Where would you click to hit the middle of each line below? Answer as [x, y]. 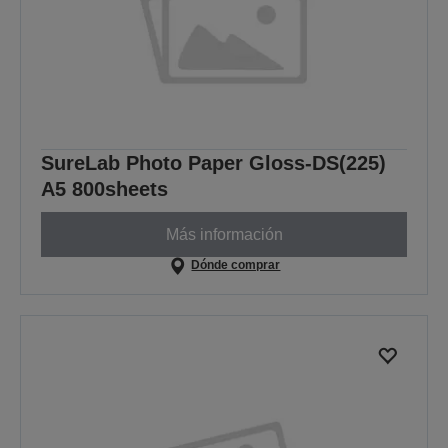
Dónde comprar [236, 265]
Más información [224, 234]
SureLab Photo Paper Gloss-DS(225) [213, 163]
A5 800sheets [104, 189]
